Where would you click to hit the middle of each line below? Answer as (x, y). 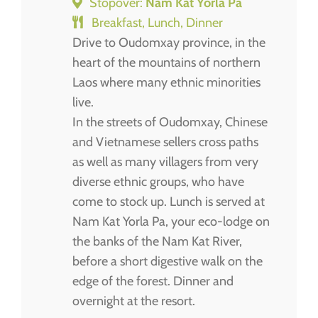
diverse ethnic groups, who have (158, 181)
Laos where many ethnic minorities (166, 82)
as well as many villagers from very (165, 161)
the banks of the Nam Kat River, (157, 241)
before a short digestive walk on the (168, 261)
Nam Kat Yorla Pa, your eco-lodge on (171, 221)
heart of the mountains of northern (166, 62)
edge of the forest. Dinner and (153, 281)
